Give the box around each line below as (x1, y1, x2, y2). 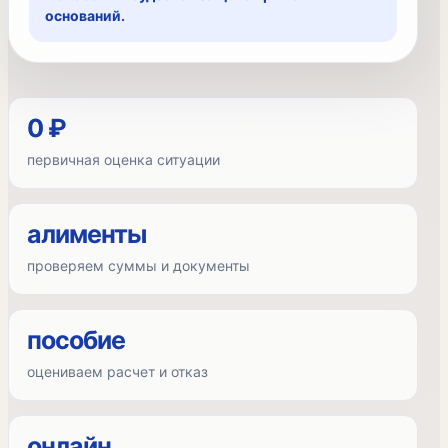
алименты (27, 219, 146, 249)
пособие (27, 325, 125, 355)
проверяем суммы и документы (27, 257, 250, 274)
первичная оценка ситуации (27, 151, 220, 168)
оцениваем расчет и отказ (27, 363, 208, 380)
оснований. (45, 7, 125, 24)
